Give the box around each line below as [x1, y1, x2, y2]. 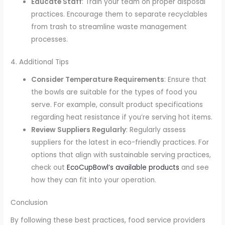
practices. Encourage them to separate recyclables [31, 9, 208, 19]
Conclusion [11, 198, 48, 208]
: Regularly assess [126, 125, 186, 135]
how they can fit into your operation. [31, 175, 157, 185]
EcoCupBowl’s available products [67, 162, 180, 172]
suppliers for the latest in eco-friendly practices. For [31, 137, 209, 147]
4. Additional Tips [11, 57, 69, 67]
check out [31, 162, 67, 172]
